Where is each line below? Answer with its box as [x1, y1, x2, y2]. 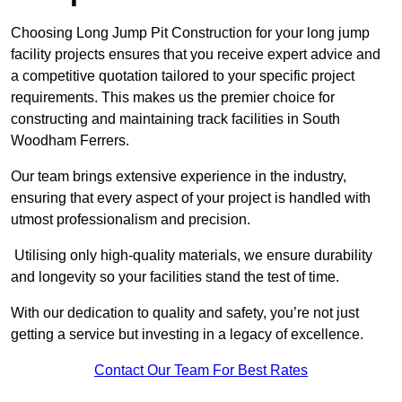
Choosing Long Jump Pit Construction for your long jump [11, 25, 370, 41]
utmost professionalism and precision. [11, 212, 250, 228]
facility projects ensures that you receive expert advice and [11, 47, 380, 63]
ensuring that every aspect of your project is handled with [11, 190, 371, 206]
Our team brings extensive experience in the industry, [11, 169, 346, 185]
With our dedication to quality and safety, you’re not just [11, 305, 359, 321]
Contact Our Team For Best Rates [94, 363, 308, 379]
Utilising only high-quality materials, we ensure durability [11, 248, 372, 264]
